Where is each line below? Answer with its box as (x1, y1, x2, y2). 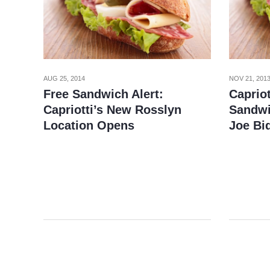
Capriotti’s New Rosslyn (43, 103, 181, 116)
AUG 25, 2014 (43, 75, 85, 82)
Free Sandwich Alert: (43, 87, 163, 101)
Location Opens (43, 119, 134, 132)
